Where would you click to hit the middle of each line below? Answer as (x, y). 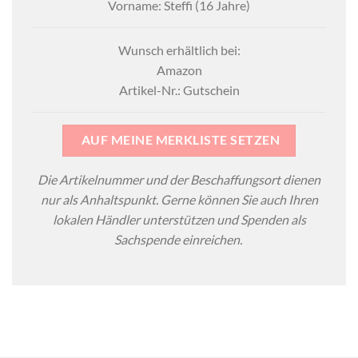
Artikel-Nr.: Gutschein (179, 89)
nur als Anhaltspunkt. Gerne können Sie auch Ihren (179, 199)
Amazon (179, 70)
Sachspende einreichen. (179, 239)
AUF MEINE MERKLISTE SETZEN (180, 139)
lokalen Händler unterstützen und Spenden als (179, 219)
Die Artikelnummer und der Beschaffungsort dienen (179, 179)
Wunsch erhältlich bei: (179, 50)
